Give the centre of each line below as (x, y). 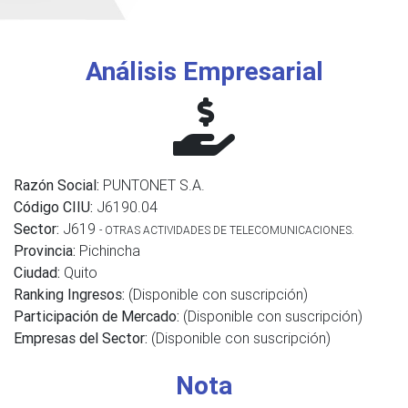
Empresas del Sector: (82, 338)
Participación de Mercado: (98, 316)
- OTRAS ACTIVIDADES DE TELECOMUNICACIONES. (227, 230)
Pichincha (108, 250)
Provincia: (45, 250)
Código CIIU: (53, 207)
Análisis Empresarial (204, 71)
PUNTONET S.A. (152, 185)
